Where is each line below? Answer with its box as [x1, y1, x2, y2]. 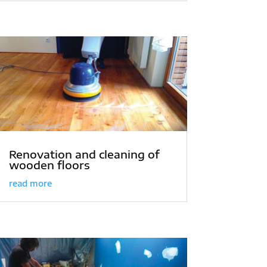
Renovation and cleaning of [8, 147, 160, 162]
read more [8, 178, 52, 189]
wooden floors [8, 158, 90, 172]
